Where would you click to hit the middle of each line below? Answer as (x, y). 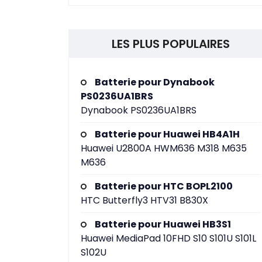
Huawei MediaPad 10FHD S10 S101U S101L (168, 238)
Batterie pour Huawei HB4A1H (167, 134)
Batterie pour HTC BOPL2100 (164, 186)
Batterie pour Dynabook (155, 82)
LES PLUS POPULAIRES (171, 44)
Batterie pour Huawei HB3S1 (163, 224)
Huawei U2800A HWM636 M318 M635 (164, 148)
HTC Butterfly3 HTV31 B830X (144, 200)
